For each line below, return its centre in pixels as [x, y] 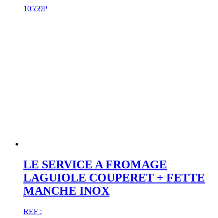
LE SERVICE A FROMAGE [95, 164]
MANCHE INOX [66, 191]
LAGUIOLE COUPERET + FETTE [114, 177]
